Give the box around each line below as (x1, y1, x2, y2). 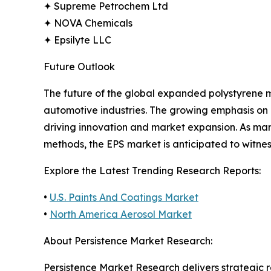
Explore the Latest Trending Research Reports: (44, 165, 261, 177)
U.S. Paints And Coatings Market (50, 191, 198, 204)
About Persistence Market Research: (44, 235, 212, 247)
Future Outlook (44, 60, 115, 73)
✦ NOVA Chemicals (44, 17, 132, 30)
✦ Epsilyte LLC (44, 34, 111, 47)
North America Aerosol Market (50, 208, 192, 221)
